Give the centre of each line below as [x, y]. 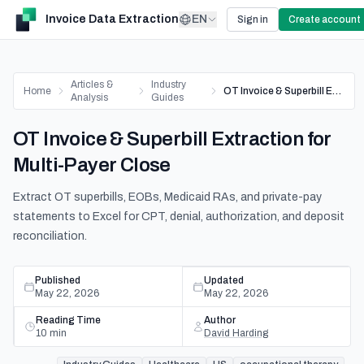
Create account [325, 19]
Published [58, 280]
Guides [168, 97]
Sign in [253, 19]
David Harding [236, 333]
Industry [169, 84]
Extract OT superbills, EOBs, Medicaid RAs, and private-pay [167, 197]
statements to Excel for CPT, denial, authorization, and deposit [179, 217]
